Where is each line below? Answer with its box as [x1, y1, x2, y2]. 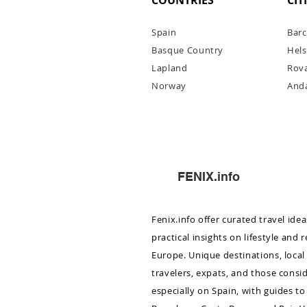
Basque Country [151, 44, 224, 57]
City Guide [141, 106, 203, 121]
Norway [151, 79, 186, 93]
